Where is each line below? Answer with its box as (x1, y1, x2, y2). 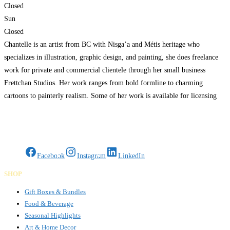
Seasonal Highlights (25, 212, 81, 220)
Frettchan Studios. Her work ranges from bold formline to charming (4, 79, 203, 87)
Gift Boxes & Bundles (25, 188, 86, 196)
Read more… (94, 105, 132, 113)
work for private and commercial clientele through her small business (4, 66, 205, 74)
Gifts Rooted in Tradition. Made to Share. (4, 129, 123, 137)
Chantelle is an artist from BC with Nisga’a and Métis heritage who (4, 41, 200, 49)
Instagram (77, 152, 106, 160)
